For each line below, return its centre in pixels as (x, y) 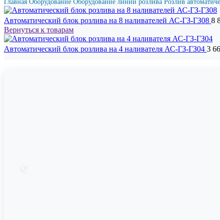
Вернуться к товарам (39, 30)
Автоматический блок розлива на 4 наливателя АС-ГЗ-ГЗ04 (105, 49)
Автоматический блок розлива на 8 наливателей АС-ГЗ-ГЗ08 (108, 20)
